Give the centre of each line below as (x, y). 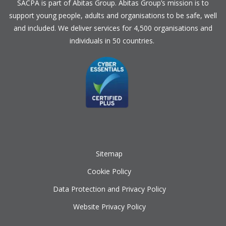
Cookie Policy (109, 171)
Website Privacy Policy (109, 206)
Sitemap (109, 153)
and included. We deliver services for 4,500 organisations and (113, 28)
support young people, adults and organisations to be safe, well (113, 15)
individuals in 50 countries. (113, 40)
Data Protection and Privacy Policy (109, 189)
